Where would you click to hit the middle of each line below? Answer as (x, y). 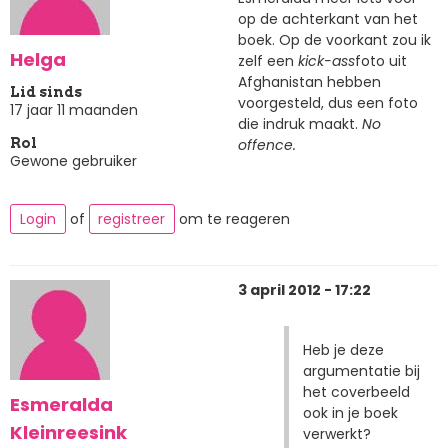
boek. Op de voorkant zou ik (334, 39)
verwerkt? (336, 433)
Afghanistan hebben (309, 81)
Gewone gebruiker (73, 161)
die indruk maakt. (300, 123)
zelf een (268, 60)
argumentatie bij (361, 370)
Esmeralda (61, 404)
